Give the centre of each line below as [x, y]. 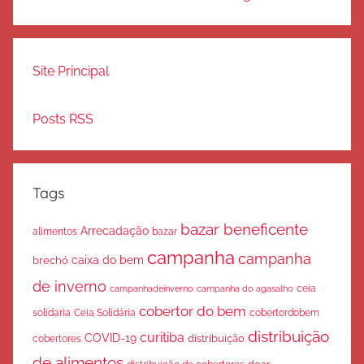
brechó [50, 261]
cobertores [57, 339]
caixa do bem [108, 260]
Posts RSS [63, 119]
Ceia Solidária [105, 313]
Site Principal [71, 71]
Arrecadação [115, 231]
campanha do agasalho [245, 289]
